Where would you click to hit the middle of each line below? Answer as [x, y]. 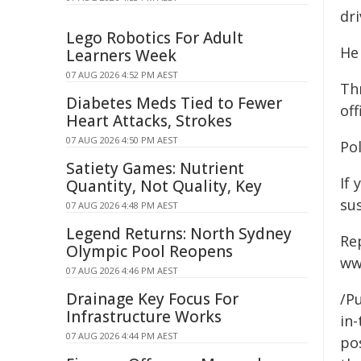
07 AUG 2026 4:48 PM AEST [122, 205]
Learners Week [121, 56]
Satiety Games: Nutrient [155, 168]
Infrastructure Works [144, 317]
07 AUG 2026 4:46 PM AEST [122, 270]
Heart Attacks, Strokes [149, 121]
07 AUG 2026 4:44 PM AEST [122, 336]
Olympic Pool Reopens [149, 251]
